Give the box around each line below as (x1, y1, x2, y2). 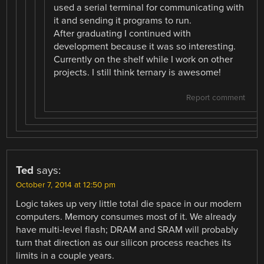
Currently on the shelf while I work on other (54, 53, 233, 65)
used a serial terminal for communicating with (54, 1, 245, 14)
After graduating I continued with (54, 27, 192, 39)
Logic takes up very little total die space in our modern (16, 197, 242, 210)
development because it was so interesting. (54, 40, 236, 52)
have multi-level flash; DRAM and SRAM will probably (16, 223, 239, 236)
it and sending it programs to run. (54, 14, 192, 27)
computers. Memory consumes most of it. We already (16, 210, 237, 223)
